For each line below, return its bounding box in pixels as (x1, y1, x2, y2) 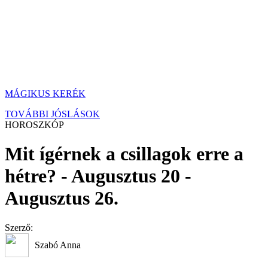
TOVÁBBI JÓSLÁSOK (5, 109, 100, 119)
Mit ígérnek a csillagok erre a (5, 143, 243, 165)
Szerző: (5, 222, 33, 233)
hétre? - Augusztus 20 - (5, 165, 191, 187)
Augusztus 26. (5, 187, 118, 209)
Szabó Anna (35, 239, 81, 250)
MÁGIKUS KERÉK (5, 89, 86, 99)
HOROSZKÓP (5, 120, 64, 130)
